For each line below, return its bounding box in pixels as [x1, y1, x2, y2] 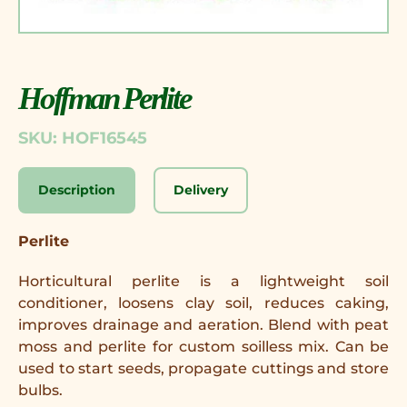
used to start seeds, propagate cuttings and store [18, 359, 389, 377]
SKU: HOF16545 [18, 127, 147, 148]
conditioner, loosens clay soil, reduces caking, [18, 293, 389, 312]
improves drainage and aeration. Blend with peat [18, 315, 389, 333]
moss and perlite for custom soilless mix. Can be [18, 337, 389, 355]
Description [38, 181, 115, 198]
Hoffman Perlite [18, 80, 191, 116]
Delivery [174, 181, 228, 198]
